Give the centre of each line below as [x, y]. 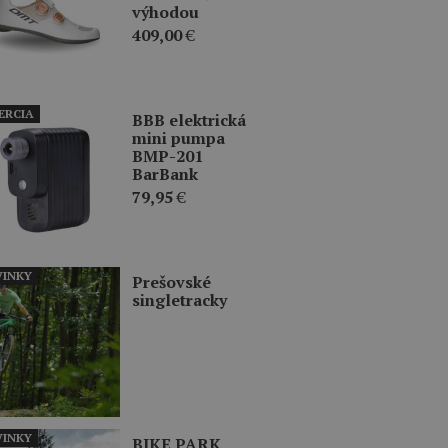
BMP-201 [167, 155]
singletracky [179, 299]
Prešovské [171, 281]
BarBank [165, 173]
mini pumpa [178, 137]
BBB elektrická [189, 119]
